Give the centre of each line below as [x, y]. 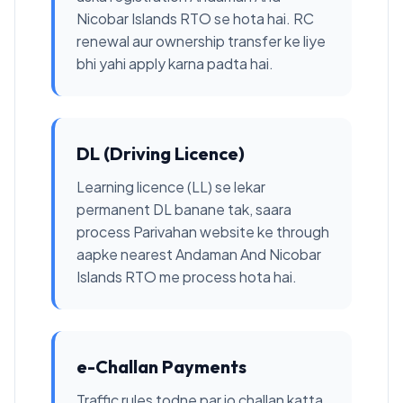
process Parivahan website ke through [203, 232]
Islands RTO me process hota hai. [187, 277]
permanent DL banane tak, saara [184, 209]
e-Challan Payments [161, 367]
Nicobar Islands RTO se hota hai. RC [195, 18]
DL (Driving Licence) [161, 153]
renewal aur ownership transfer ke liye [201, 41]
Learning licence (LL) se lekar [171, 187]
